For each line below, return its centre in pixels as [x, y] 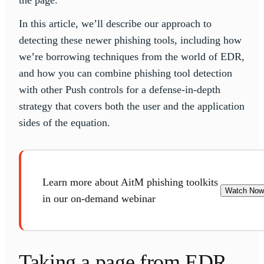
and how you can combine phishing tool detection [126, 73]
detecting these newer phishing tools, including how [130, 40]
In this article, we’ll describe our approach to [115, 24]
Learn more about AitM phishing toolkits [130, 182]
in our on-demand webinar [99, 199]
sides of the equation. [65, 123]
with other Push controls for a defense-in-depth [120, 90]
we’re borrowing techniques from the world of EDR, [132, 57]
